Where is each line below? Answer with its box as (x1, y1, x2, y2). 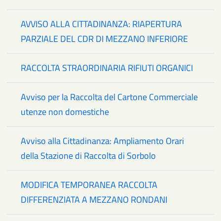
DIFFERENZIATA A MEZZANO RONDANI (21, 193, 167, 207)
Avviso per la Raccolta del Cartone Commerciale (21, 90, 198, 104)
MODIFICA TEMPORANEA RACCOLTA (21, 178, 157, 192)
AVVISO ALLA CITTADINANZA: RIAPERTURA (21, 17, 182, 31)
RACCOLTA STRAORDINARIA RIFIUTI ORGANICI (21, 61, 193, 75)
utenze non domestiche (21, 105, 109, 119)
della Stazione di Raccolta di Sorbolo (21, 149, 156, 163)
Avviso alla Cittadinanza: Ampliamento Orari (21, 134, 184, 148)
